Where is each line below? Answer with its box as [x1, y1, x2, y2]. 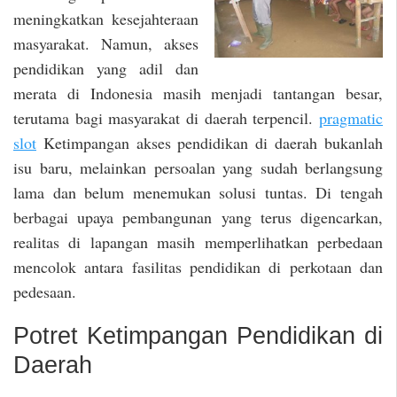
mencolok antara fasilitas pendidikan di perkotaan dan [13, 255, 383, 277]
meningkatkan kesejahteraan [13, 7, 198, 29]
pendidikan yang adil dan [13, 57, 198, 79]
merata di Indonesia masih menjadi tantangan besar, [13, 82, 383, 104]
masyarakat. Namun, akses [13, 32, 198, 54]
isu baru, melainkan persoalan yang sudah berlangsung [13, 156, 383, 178]
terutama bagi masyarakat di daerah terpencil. [13, 106, 319, 128]
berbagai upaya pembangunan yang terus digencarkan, [13, 206, 383, 228]
